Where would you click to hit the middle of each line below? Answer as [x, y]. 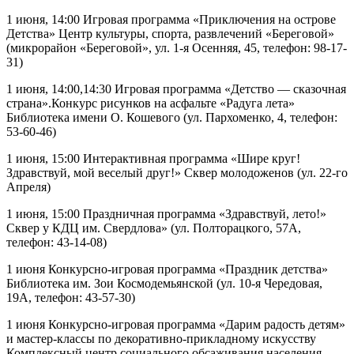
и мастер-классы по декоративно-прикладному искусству [161, 339]
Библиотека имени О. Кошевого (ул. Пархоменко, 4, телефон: [172, 118]
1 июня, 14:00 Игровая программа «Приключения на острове [171, 20]
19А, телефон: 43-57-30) [71, 298]
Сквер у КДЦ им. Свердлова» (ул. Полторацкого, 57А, [154, 228]
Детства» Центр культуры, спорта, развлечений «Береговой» [170, 34]
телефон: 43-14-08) [56, 243]
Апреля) [28, 187]
